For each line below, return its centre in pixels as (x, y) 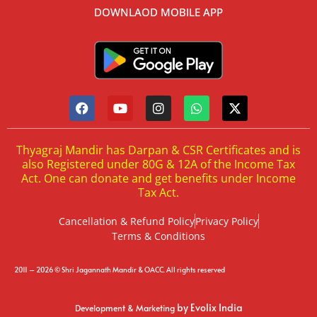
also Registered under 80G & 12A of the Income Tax (158, 165)
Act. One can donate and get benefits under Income (158, 179)
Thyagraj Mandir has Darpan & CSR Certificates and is (158, 150)
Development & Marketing (126, 307)
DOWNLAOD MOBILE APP (158, 12)
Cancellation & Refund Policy (126, 221)
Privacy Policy (226, 221)
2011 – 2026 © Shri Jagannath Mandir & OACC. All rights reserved (120, 270)
